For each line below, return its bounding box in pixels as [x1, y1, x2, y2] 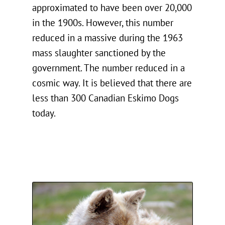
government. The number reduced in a [32, 63, 185, 74]
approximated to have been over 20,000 [32, 3, 192, 14]
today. [32, 108, 56, 119]
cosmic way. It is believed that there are [32, 78, 192, 89]
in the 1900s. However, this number [32, 18, 173, 29]
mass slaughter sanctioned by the [32, 48, 166, 59]
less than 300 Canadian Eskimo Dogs [32, 93, 179, 104]
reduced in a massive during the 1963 [32, 33, 183, 44]
